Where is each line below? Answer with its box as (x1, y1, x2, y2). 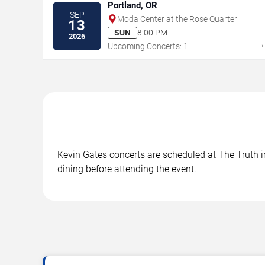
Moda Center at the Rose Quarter (117, 14, 237, 24)
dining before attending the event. (57, 163, 196, 174)
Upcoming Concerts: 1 (108, 41, 188, 51)
